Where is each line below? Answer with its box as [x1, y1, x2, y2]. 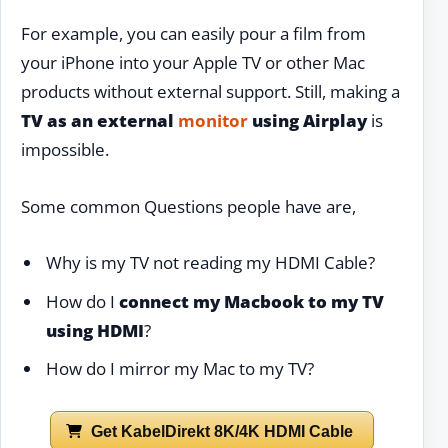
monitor [178, 109, 248, 133]
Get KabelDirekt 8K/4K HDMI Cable [91, 422, 353, 440]
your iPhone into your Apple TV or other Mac [21, 51, 365, 75]
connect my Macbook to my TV [118, 289, 384, 313]
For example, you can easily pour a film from [21, 22, 366, 46]
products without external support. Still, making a [21, 80, 400, 104]
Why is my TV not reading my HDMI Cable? [45, 251, 375, 275]
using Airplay [248, 109, 367, 133]
